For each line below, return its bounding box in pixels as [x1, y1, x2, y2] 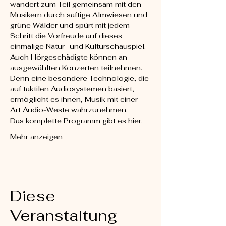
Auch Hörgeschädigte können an [10, 52, 129, 62]
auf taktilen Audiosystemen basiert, [10, 84, 136, 93]
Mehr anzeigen [10, 132, 63, 141]
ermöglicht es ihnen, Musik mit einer [10, 95, 140, 104]
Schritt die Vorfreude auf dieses [10, 31, 124, 40]
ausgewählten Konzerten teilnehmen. [10, 63, 144, 72]
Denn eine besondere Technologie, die [10, 74, 151, 83]
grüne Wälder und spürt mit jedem [10, 21, 132, 30]
